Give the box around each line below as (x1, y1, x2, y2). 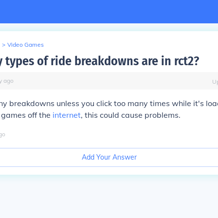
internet (53, 110, 81, 120)
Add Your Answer (81, 153, 137, 162)
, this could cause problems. (81, 110, 181, 120)
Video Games (7, 41, 44, 48)
